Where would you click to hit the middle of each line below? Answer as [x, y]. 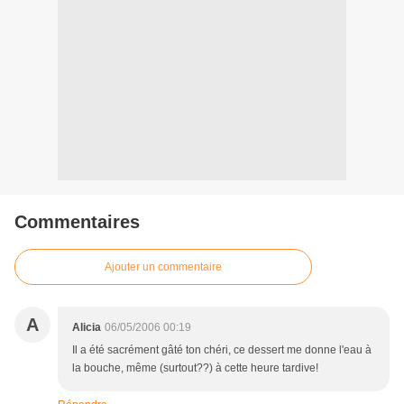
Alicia [87, 328]
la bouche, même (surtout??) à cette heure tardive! [195, 368]
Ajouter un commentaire [163, 267]
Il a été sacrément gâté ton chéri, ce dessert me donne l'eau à [222, 350]
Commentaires [77, 222]
